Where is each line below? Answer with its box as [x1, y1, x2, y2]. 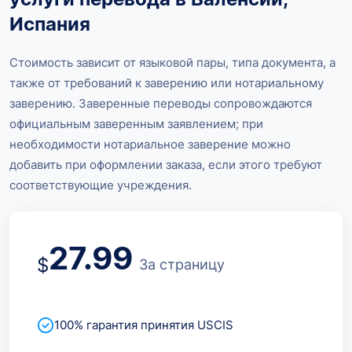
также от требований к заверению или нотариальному [9, 75, 324, 90]
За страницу [139, 255, 225, 273]
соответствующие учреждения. [9, 177, 192, 192]
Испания [9, 12, 90, 35]
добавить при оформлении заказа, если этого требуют [9, 156, 322, 172]
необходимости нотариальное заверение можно [9, 136, 291, 152]
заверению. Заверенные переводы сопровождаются [9, 95, 312, 111]
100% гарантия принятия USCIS [54, 317, 233, 332]
